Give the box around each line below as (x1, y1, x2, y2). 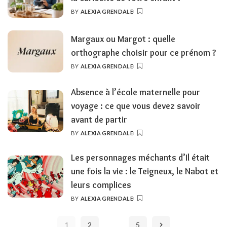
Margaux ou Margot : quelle (71, 33, 175, 44)
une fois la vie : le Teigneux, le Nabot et (71, 165, 218, 176)
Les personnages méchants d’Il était (71, 152, 210, 163)
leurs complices (71, 179, 131, 190)
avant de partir (71, 113, 127, 125)
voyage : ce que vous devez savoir (71, 100, 201, 111)
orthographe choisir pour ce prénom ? (71, 47, 216, 58)
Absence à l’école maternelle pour (71, 86, 200, 97)
